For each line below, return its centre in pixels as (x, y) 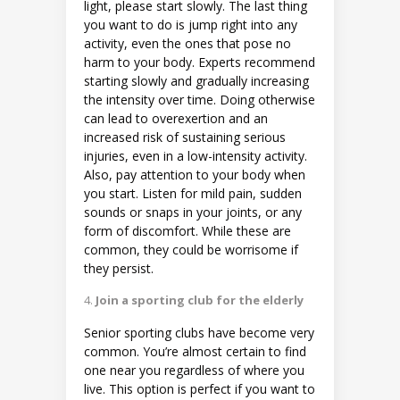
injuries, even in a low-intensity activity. (196, 155)
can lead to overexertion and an (176, 118)
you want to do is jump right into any (191, 24)
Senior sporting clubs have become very (199, 332)
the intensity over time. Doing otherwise (200, 99)
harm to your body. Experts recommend (200, 62)
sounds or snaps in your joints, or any (193, 212)
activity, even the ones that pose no (187, 43)
